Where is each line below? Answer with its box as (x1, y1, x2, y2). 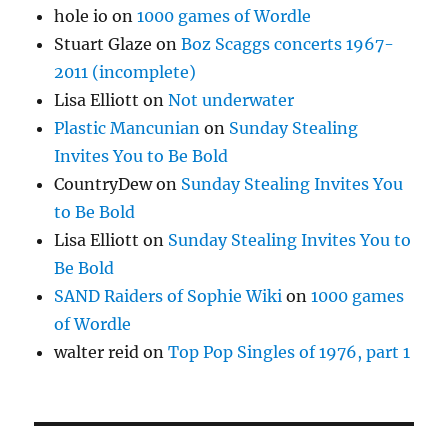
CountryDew (54, 173, 153, 194)
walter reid (54, 341, 140, 362)
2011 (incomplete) (54, 61, 197, 82)
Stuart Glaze (54, 33, 153, 54)
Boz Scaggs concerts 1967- (181, 33, 395, 54)
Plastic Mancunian (54, 117, 201, 138)
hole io (54, 5, 109, 26)
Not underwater (168, 89, 295, 110)
